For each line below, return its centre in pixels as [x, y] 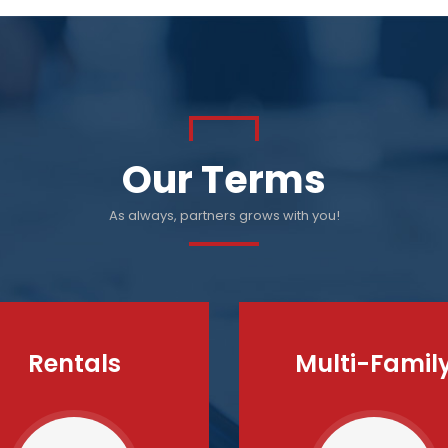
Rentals [74, 363]
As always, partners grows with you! [224, 215]
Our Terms [224, 179]
